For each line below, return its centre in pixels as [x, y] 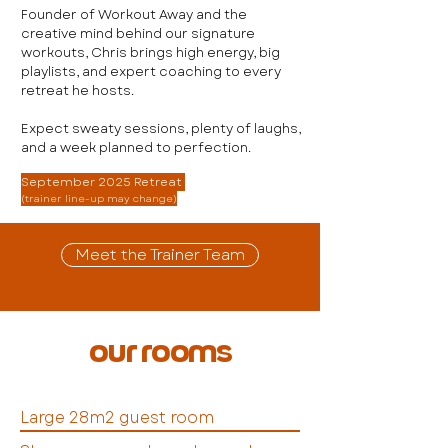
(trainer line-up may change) [99, 198]
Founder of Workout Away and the [134, 14]
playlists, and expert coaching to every [151, 71]
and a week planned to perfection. [136, 147]
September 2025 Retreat [103, 181]
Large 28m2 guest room [117, 417]
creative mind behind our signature [138, 33]
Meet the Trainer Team [160, 254]
